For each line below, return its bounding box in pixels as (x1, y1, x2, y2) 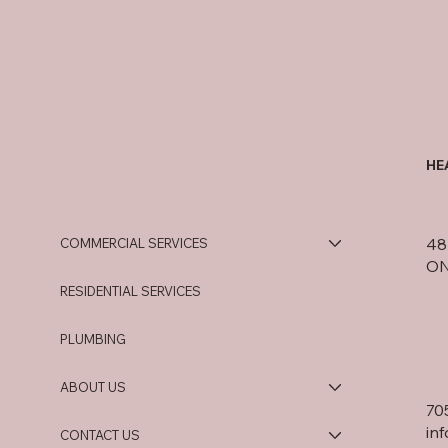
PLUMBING (60, 331, 126, 348)
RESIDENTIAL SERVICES (60, 283, 201, 300)
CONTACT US (60, 427, 140, 444)
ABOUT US (60, 379, 126, 396)
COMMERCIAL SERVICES (60, 235, 208, 252)
